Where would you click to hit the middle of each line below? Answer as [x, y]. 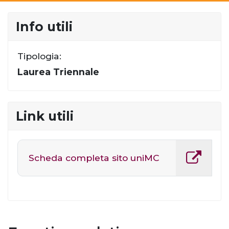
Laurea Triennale [58, 72]
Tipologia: [39, 56]
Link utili [45, 116]
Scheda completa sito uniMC [94, 157]
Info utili [44, 27]
